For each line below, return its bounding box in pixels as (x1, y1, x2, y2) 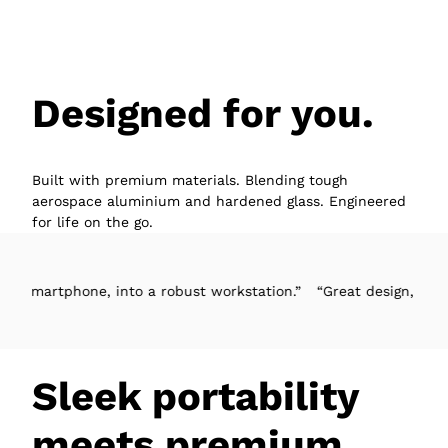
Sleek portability (32, 373, 358, 421)
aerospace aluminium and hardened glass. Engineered (32, 193, 406, 210)
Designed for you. (32, 90, 374, 138)
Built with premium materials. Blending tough (32, 172, 348, 189)
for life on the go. (32, 214, 153, 231)
